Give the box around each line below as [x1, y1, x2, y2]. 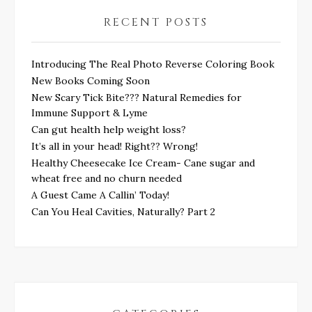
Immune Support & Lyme [31, 107, 148, 119]
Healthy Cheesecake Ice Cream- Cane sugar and [31, 157, 255, 169]
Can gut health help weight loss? [31, 123, 186, 136]
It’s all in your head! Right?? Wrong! [31, 140, 198, 153]
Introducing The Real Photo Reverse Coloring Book [31, 58, 274, 70]
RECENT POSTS [104, 15, 208, 30]
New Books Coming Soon [31, 75, 150, 87]
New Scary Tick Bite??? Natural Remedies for [31, 91, 242, 104]
